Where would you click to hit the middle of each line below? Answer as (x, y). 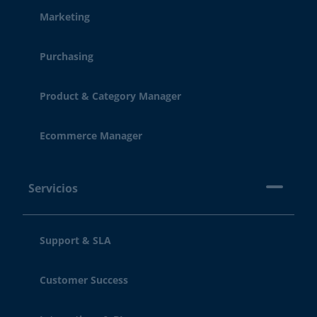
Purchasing (67, 56)
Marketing (65, 17)
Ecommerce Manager (91, 136)
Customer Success (84, 280)
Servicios (53, 188)
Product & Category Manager (110, 96)
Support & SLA (75, 240)
